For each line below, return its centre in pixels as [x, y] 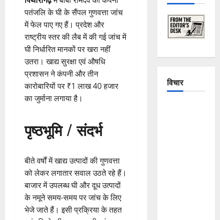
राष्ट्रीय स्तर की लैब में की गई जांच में [75, 37]
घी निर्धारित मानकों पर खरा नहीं [68, 49]
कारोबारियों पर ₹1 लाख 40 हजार [71, 86]
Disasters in [186, 181]
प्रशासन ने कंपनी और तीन [61, 73]
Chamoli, [180, 206]
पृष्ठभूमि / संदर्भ [63, 129]
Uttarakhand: [187, 156]
